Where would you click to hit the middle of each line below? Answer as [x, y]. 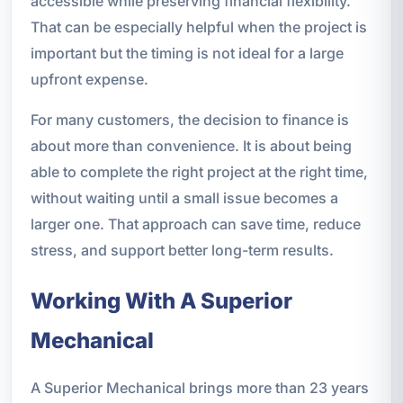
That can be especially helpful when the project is [198, 27]
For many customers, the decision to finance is [189, 119]
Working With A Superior [161, 300]
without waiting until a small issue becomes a [184, 197]
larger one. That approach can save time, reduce [195, 224]
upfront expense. [89, 79]
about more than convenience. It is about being [191, 145]
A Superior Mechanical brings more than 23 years [199, 387]
